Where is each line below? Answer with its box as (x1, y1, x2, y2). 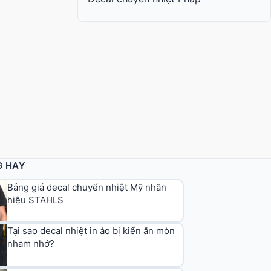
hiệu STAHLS (7, 194, 64, 206)
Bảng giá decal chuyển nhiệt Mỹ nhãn (7, 181, 167, 194)
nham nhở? (7, 237, 55, 249)
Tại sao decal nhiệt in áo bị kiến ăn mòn (7, 224, 175, 237)
